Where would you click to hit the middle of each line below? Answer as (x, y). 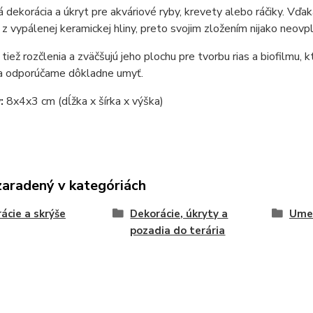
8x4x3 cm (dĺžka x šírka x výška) (83, 101)
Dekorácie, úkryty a (179, 214)
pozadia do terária (178, 231)
